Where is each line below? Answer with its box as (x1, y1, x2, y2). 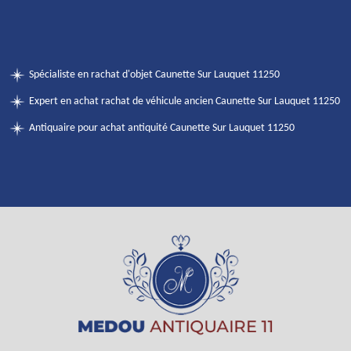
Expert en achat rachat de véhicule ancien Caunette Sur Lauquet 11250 (29, 96, 340, 107)
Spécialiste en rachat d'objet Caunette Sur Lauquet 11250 (29, 69, 280, 81)
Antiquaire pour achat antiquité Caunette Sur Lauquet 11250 (29, 122, 295, 134)
